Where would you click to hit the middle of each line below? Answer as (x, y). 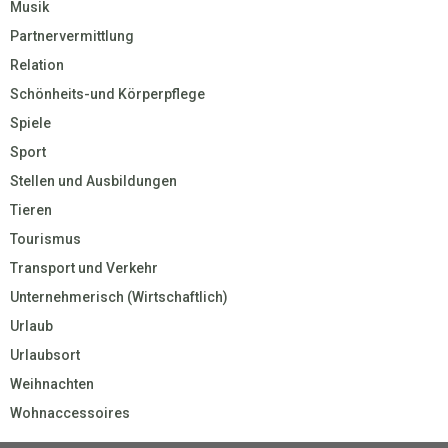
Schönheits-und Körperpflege (107, 93)
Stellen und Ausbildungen (93, 180)
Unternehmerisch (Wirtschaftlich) (119, 296)
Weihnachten (52, 383)
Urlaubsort (45, 354)
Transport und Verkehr (84, 267)
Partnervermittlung (72, 35)
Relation (37, 64)
